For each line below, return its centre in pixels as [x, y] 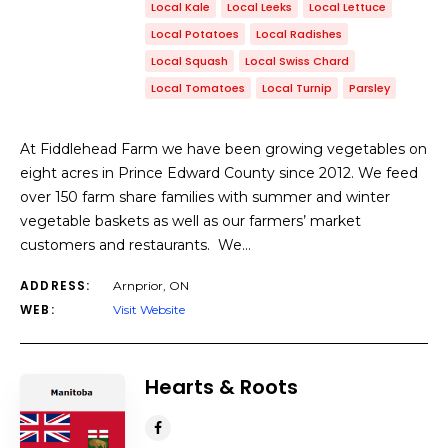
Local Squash [189, 61]
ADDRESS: [55, 285]
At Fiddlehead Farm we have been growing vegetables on [223, 149]
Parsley [369, 88]
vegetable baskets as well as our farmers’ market [190, 221]
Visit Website [149, 309]
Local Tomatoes [198, 88]
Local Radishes [299, 34]
